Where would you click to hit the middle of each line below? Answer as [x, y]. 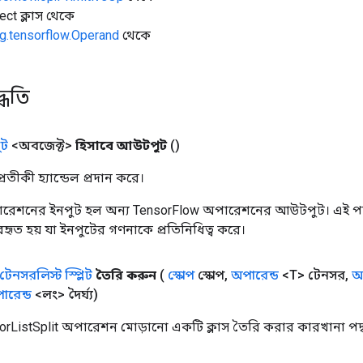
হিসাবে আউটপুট [121, 145]
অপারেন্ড [255, 275]
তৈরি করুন [126, 275]
